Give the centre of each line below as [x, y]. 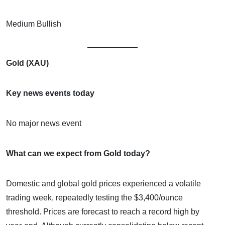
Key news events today [50, 93]
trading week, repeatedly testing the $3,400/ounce [94, 197]
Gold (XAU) [27, 63]
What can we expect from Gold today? [78, 153]
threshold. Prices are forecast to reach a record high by [103, 211]
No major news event [44, 123]
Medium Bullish [34, 24]
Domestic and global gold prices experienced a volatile [103, 183]
